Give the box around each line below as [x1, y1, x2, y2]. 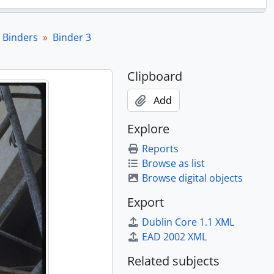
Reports [142, 142, 179, 155]
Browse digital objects [142, 171, 243, 185]
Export [127, 194, 164, 210]
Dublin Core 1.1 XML [142, 215, 234, 229]
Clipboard [127, 68, 182, 84]
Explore [127, 120, 169, 137]
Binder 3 [53, 31, 91, 44]
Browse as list [142, 157, 205, 170]
